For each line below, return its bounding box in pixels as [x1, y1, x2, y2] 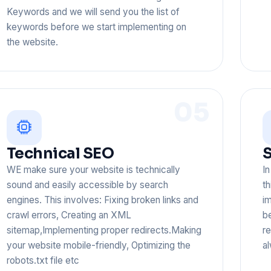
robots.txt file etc [6, 254, 79, 266]
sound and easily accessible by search [6, 178, 168, 191]
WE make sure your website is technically [6, 163, 180, 175]
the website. [6, 36, 58, 48]
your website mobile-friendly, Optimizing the [6, 239, 191, 251]
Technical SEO [6, 143, 114, 163]
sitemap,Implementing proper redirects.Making [6, 224, 201, 236]
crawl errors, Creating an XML [6, 209, 131, 221]
